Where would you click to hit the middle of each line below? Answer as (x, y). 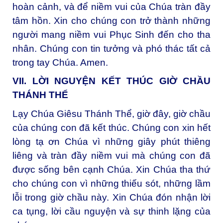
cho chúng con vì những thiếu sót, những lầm (111, 184)
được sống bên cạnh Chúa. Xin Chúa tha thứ (111, 170)
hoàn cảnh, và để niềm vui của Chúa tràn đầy (111, 6)
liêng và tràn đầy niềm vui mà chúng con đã (111, 156)
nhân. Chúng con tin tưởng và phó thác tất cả (111, 48)
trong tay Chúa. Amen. (60, 62)
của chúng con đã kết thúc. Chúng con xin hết (111, 128)
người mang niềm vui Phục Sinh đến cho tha (111, 34)
